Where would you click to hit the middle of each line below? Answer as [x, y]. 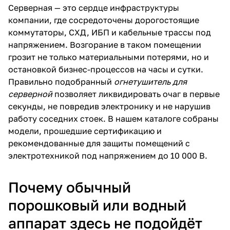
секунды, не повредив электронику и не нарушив [109, 106]
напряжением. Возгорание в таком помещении [105, 44]
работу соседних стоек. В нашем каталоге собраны [113, 118]
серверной [30, 94]
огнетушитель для [150, 81]
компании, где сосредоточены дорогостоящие [104, 20]
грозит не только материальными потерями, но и [109, 57]
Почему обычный [70, 187]
